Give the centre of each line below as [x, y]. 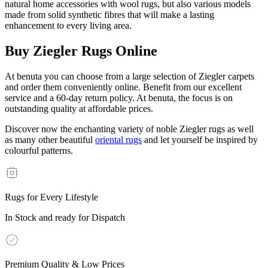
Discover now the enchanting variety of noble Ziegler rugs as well [129, 129]
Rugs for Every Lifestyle [51, 197]
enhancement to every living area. [68, 25]
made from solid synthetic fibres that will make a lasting [109, 14]
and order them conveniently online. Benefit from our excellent [123, 87]
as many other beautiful [50, 139]
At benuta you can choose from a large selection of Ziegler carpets [130, 76]
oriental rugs [118, 139]
